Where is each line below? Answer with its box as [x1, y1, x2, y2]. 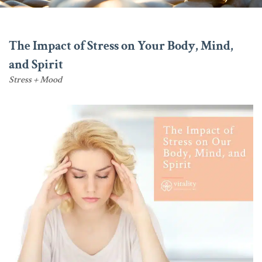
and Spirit [9, 56, 63, 73]
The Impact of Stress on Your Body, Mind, [9, 37, 233, 54]
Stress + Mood [9, 73, 62, 86]
